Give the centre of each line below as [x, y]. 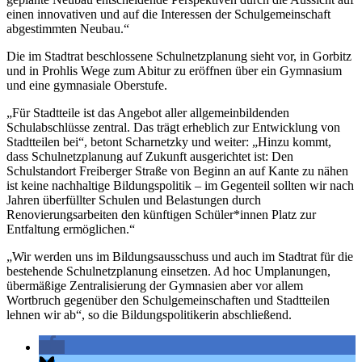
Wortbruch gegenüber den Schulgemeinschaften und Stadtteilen [168, 300]
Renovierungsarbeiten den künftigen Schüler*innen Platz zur [161, 214]
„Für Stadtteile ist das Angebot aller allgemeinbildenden [148, 112]
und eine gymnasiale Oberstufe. [87, 85]
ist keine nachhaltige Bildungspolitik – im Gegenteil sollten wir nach [180, 185]
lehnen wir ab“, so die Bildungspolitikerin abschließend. [149, 314]
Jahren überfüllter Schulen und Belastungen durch [134, 200]
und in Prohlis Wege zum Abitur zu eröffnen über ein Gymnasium [174, 70]
